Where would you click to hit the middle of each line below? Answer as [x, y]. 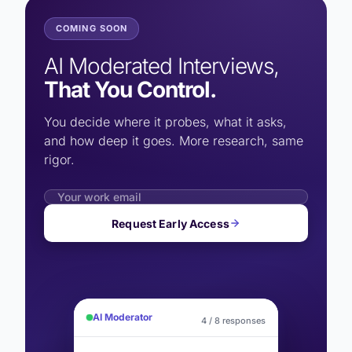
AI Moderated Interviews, [164, 66]
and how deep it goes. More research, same [174, 141]
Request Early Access [170, 223]
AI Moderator [123, 317]
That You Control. [130, 90]
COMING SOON [92, 29]
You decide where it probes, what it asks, [165, 122]
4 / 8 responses [233, 318]
